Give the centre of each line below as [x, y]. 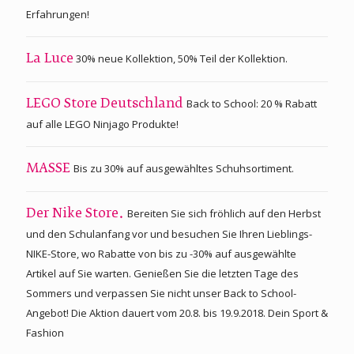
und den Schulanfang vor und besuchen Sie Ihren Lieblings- [169, 233]
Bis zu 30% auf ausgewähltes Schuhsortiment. [184, 168]
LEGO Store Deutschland [106, 104]
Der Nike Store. [77, 214]
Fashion [45, 332]
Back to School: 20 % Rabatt [252, 103]
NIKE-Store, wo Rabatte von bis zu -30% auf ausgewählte [161, 253]
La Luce [50, 59]
